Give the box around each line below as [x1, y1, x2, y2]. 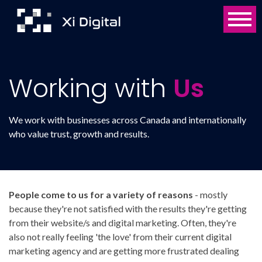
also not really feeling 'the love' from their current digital [9, 231, 232, 242]
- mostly [193, 189, 227, 200]
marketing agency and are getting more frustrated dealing [9, 245, 239, 256]
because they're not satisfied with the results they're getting [9, 203, 247, 214]
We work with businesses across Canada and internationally [9, 114, 246, 125]
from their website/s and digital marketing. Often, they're [9, 217, 236, 228]
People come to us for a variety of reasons [9, 189, 193, 200]
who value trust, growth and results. [9, 128, 149, 139]
